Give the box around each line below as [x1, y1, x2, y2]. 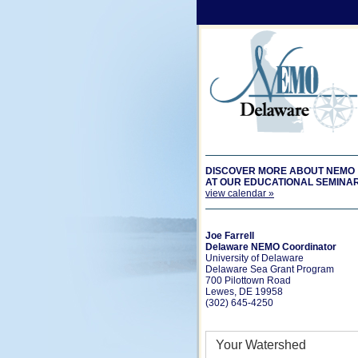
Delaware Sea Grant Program [205, 264, 334, 275]
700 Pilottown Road [205, 275, 291, 286]
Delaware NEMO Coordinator [205, 241, 336, 253]
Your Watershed [216, 338, 306, 352]
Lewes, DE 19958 [205, 286, 283, 297]
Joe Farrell [205, 230, 254, 241]
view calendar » [205, 188, 274, 199]
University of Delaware [205, 253, 304, 264]
